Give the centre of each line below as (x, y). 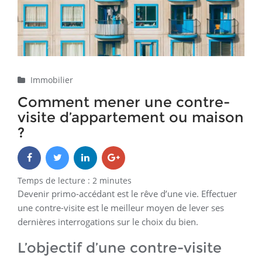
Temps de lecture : (55, 181)
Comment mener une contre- (124, 102)
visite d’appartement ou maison (131, 118)
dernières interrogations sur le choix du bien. (108, 222)
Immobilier (52, 80)
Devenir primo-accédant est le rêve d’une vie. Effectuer (127, 194)
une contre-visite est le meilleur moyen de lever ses (121, 208)
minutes (116, 181)
